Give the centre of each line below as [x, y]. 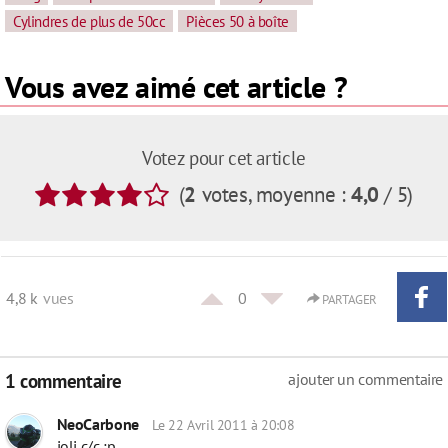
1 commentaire [64, 381]
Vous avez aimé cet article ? [176, 86]
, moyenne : [299, 193]
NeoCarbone [97, 424]
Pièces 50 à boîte [237, 20]
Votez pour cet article [224, 157]
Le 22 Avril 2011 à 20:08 [223, 425]
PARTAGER [348, 299]
